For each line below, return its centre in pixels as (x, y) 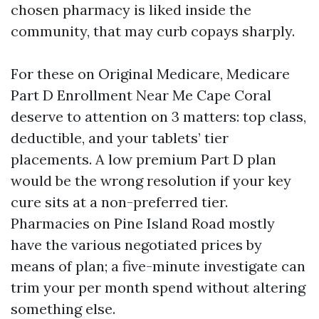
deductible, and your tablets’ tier (120, 138)
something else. (63, 309)
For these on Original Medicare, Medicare (150, 74)
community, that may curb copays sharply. (153, 31)
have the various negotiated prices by (136, 245)
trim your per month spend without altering (158, 287)
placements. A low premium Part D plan (143, 159)
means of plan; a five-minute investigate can (158, 266)
